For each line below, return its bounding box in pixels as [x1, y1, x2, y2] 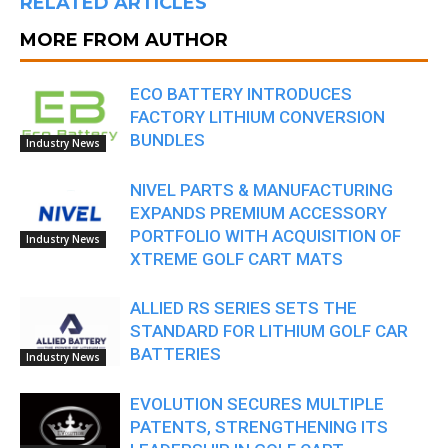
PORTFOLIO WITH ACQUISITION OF [130, 226, 401, 246]
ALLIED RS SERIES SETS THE [130, 298, 357, 318]
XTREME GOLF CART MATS [130, 249, 343, 269]
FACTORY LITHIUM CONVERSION [130, 107, 385, 127]
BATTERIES [130, 344, 221, 364]
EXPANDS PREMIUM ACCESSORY [130, 203, 387, 223]
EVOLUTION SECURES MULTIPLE [130, 394, 384, 414]
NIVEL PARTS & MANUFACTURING [130, 180, 393, 200]
